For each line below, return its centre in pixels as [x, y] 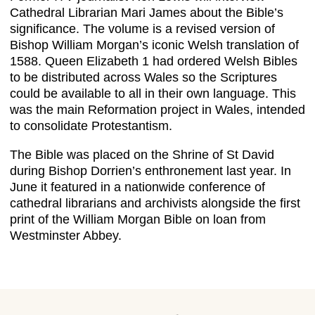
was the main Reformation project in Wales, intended [157, 110]
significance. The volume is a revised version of [142, 29]
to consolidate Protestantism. [91, 126]
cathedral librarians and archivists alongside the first [155, 204]
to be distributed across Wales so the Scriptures [143, 78]
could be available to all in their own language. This [153, 94]
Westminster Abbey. [66, 236]
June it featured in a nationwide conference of [137, 187]
